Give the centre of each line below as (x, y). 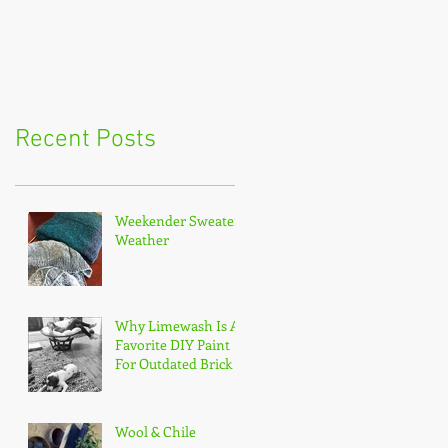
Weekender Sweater (177, 220)
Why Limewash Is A (177, 325)
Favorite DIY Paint (172, 344)
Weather (142, 239)
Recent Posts (85, 139)
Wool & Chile (155, 431)
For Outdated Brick (173, 363)
